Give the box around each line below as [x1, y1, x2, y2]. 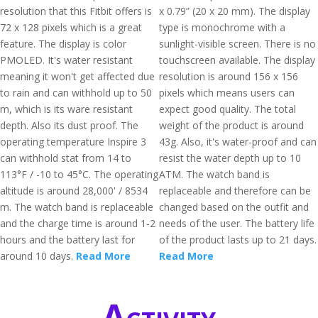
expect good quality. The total [159, 102, 296, 116]
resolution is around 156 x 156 [159, 70, 298, 83]
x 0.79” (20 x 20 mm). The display [159, 4, 310, 18]
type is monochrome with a [159, 21, 285, 34]
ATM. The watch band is [159, 168, 270, 181]
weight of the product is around [159, 119, 304, 132]
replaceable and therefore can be [159, 184, 311, 197]
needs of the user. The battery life [159, 216, 314, 230]
